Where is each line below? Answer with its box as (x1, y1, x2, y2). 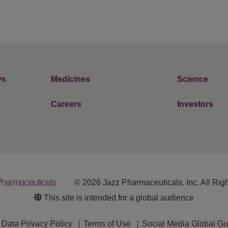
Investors (177, 99, 214, 108)
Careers (50, 99, 81, 108)
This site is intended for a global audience (44, 193, 194, 202)
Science (177, 74, 209, 83)
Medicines (50, 74, 90, 83)
